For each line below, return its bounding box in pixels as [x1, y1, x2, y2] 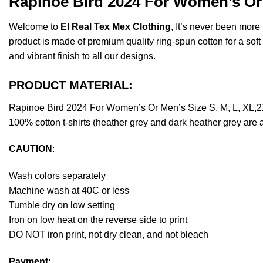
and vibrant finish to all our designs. [9, 50, 156, 61]
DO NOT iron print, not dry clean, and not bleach [9, 230, 208, 240]
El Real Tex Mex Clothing [60, 21, 171, 32]
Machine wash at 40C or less [9, 186, 129, 196]
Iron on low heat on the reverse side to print [9, 215, 187, 225]
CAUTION [9, 144, 52, 154]
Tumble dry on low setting [9, 200, 115, 211]
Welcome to [9, 21, 60, 32]
